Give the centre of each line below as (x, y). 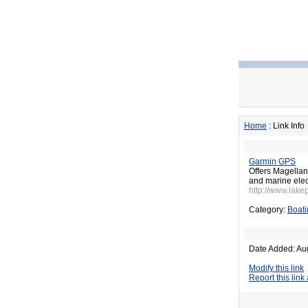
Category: (268, 210)
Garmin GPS (272, 162)
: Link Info (286, 126)
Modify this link (276, 268)
